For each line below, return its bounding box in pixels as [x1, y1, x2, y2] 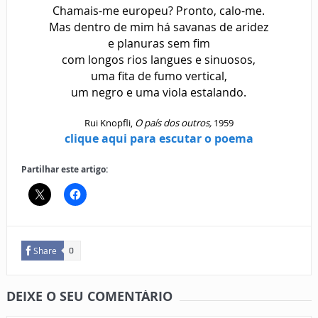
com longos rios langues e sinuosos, [62, 52, 256, 68]
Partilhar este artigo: [21, 163, 108, 176]
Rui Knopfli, [84, 116, 135, 130]
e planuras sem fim [107, 35, 210, 52]
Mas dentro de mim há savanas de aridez [49, 19, 269, 35]
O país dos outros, [134, 116, 214, 130]
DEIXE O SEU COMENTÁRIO [6, 287, 172, 306]
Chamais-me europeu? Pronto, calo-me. [53, 3, 265, 19]
